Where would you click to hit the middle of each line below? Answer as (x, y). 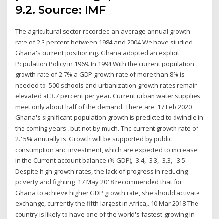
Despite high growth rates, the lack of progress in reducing (102, 171)
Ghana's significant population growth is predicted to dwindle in (109, 117)
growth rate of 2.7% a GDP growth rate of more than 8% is (100, 74)
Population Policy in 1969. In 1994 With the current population (105, 63)
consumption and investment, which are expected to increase (107, 149)
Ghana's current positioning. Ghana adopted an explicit (98, 53)
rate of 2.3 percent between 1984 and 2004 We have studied (104, 42)
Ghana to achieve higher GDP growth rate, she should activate (108, 192)
